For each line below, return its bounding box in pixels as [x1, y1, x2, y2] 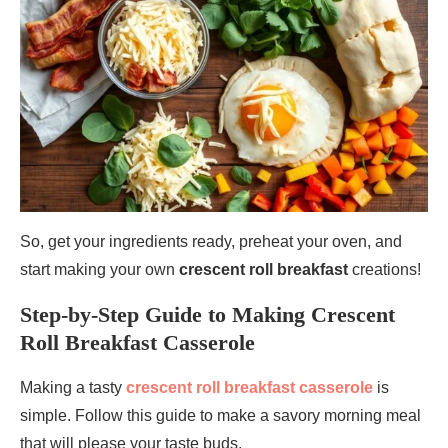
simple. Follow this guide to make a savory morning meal [20, 407, 421, 425]
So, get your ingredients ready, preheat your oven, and [20, 233, 402, 251]
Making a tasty [20, 379, 126, 397]
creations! [348, 261, 421, 279]
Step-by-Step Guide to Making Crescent [20, 302, 395, 328]
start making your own [20, 261, 179, 279]
